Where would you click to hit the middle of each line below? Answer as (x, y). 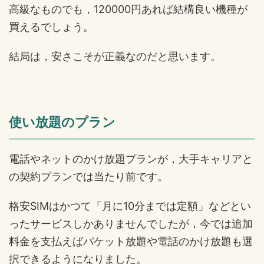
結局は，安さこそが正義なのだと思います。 (115, 57)
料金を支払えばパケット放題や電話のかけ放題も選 (131, 242)
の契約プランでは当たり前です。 (88, 177)
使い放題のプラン (62, 122)
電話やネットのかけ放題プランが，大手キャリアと (131, 159)
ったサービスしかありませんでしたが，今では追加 (131, 224)
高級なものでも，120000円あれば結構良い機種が (128, 9)
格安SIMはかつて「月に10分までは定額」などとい (130, 206)
